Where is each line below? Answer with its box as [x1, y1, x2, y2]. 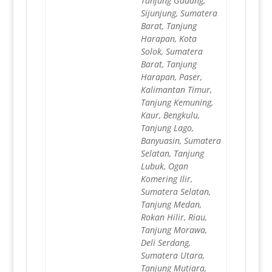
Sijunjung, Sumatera [140, 7, 217, 19]
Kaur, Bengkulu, [140, 109, 200, 121]
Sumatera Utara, [140, 250, 205, 262]
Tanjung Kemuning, [140, 97, 213, 109]
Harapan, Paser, [140, 71, 202, 83]
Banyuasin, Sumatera [140, 135, 221, 147]
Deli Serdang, [140, 237, 191, 249]
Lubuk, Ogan [140, 160, 188, 172]
